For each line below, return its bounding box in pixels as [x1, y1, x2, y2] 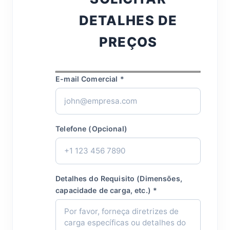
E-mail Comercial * [55, 74, 124, 84]
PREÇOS [99, 34, 158, 50]
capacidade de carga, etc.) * [55, 186, 158, 195]
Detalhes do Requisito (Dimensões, [55, 174, 182, 183]
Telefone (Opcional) [55, 124, 127, 133]
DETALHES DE [79, 12, 178, 29]
